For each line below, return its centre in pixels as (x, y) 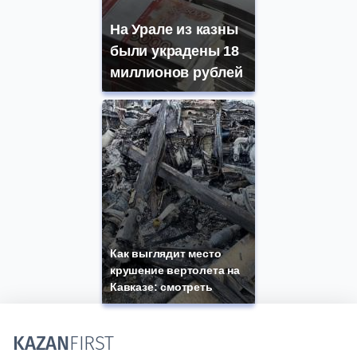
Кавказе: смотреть (161, 287)
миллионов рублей (177, 73)
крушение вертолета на (175, 271)
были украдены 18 (175, 51)
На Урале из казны (174, 30)
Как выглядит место (166, 254)
